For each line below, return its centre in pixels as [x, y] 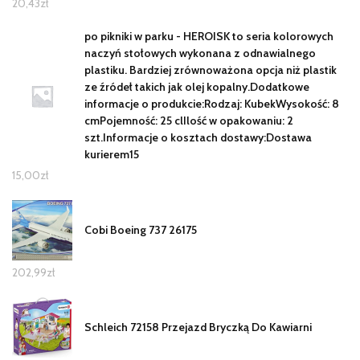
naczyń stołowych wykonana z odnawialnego [200, 53]
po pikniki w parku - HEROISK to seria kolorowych [209, 37]
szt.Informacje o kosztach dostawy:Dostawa [198, 138]
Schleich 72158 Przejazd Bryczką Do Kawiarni [198, 327]
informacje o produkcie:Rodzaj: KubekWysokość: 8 [212, 104]
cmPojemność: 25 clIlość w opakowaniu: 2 [189, 121]
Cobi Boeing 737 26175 [141, 230]
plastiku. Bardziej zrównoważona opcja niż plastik [211, 70]
